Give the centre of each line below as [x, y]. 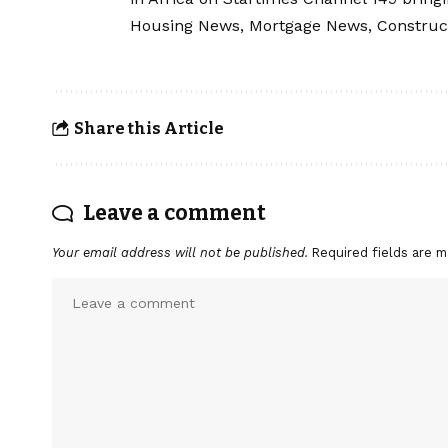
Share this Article [148, 128]
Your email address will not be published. [180, 253]
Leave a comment [174, 213]
